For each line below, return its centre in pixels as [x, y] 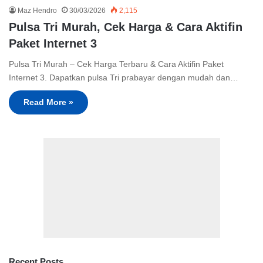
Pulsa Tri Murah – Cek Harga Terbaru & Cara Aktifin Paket [116, 64]
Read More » [48, 102]
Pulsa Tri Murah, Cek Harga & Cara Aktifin [126, 27]
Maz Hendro [37, 11]
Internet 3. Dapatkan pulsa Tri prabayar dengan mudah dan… [124, 78]
